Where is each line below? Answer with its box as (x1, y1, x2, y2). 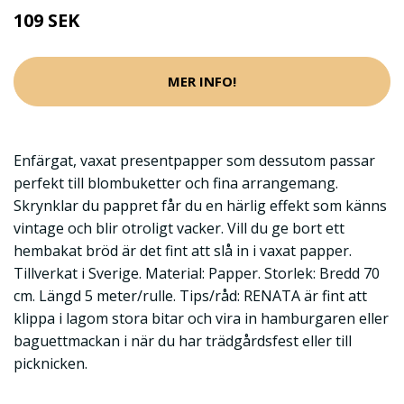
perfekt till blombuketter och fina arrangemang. (14, 172, 338, 193)
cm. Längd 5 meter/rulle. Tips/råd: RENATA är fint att (14, 285, 367, 306)
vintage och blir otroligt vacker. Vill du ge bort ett (14, 217, 344, 238)
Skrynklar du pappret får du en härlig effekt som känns (14, 195, 387, 216)
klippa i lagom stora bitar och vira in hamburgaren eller (14, 308, 389, 328)
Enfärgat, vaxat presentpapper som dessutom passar (14, 150, 375, 170)
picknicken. (14, 353, 87, 373)
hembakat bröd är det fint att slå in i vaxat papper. (14, 240, 352, 261)
